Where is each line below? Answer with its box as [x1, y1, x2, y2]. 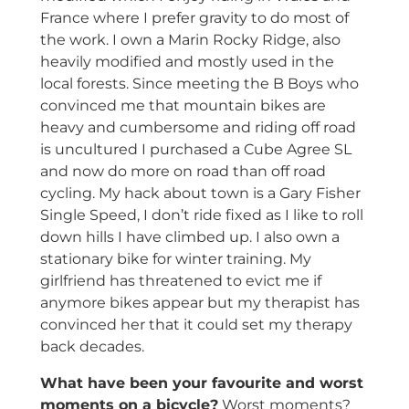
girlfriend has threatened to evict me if [39, 272, 321, 290]
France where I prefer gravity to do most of [39, 9, 349, 27]
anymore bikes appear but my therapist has [39, 294, 360, 312]
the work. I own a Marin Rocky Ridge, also [39, 31, 341, 49]
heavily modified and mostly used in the [39, 53, 334, 71]
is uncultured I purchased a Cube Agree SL [39, 141, 351, 159]
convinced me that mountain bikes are [39, 97, 326, 115]
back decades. [39, 338, 144, 356]
